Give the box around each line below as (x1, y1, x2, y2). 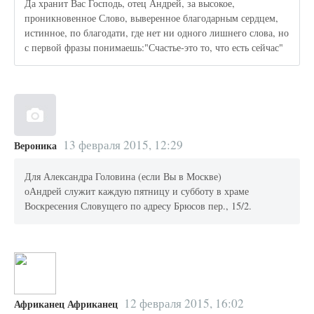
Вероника (14, 137, 57, 153)
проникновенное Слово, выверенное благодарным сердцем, (25, 11, 279, 25)
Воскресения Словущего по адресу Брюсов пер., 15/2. (25, 199, 252, 213)
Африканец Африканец (14, 296, 118, 311)
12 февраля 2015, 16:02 (123, 294, 244, 311)
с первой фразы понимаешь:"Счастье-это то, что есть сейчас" (25, 41, 284, 55)
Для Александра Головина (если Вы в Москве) (25, 170, 222, 184)
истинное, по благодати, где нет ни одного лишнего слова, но (25, 26, 289, 40)
